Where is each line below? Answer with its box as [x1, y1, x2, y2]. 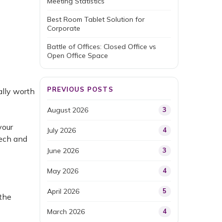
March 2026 [47, 207, 85, 216]
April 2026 [47, 187, 79, 196]
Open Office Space [47, 51, 108, 60]
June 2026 [47, 146, 79, 155]
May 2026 [47, 166, 78, 175]
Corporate [47, 24, 80, 33]
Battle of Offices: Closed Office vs [47, 42, 156, 51]
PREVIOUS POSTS [47, 85, 113, 93]
